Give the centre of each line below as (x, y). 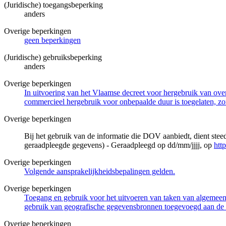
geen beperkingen (52, 40)
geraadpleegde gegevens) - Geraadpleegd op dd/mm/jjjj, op (119, 145)
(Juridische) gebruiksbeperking (53, 57)
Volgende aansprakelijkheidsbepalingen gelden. (100, 171)
